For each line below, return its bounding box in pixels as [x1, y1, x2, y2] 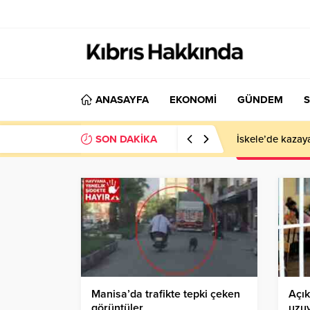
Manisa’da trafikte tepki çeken [91, 287, 240, 302]
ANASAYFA [95, 93, 149, 106]
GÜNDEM [237, 93, 283, 106]
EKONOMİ [170, 93, 217, 106]
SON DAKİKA [95, 133, 157, 145]
